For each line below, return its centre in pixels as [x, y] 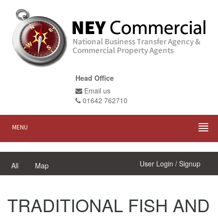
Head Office [94, 78]
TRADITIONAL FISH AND [109, 205]
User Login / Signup [170, 163]
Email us [96, 91]
